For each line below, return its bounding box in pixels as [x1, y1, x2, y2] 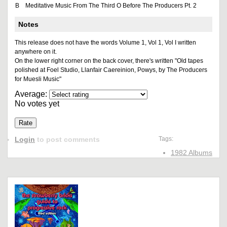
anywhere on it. [15, 48, 57, 55]
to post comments [35, 135, 100, 143]
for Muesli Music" [15, 75, 61, 83]
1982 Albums [171, 148, 212, 157]
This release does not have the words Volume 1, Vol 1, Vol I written [15, 39, 196, 46]
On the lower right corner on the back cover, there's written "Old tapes [15, 57, 203, 64]
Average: [15, 90, 49, 98]
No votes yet [15, 99, 59, 108]
